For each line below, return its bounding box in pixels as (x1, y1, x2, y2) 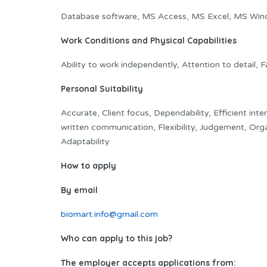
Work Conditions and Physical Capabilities (61, 35, 237, 46)
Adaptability (61, 136, 110, 147)
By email (61, 184, 98, 195)
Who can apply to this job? (61, 232, 172, 244)
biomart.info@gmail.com (61, 209, 158, 219)
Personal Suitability (61, 83, 143, 94)
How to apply (61, 160, 116, 171)
